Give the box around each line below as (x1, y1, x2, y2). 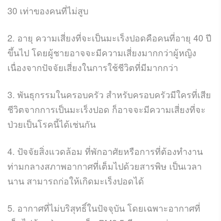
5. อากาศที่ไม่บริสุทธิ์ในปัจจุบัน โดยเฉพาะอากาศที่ (7, 201, 200, 214)
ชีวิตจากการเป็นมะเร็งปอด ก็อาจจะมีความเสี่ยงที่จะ (7, 102, 206, 115)
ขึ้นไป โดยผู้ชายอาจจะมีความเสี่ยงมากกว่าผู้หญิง (7, 45, 196, 59)
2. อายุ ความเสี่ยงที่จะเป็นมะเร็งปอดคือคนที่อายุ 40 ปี (7, 31, 211, 44)
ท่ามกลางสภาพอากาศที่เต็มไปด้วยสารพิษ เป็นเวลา (7, 159, 202, 172)
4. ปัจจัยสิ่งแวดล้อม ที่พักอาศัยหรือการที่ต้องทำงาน (7, 144, 203, 157)
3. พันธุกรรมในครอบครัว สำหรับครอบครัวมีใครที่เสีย (7, 87, 211, 101)
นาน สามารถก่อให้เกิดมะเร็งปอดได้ (7, 174, 144, 187)
